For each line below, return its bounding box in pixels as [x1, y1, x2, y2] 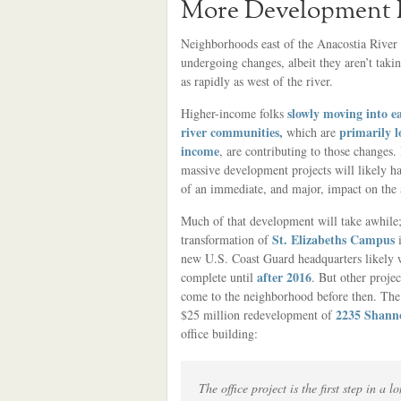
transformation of [181, 231, 272, 248]
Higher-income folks [181, 105, 284, 122]
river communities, [181, 123, 283, 141]
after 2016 [257, 268, 311, 286]
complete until [181, 269, 257, 286]
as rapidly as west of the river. [181, 73, 333, 90]
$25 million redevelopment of [181, 306, 336, 323]
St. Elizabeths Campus [272, 230, 395, 249]
